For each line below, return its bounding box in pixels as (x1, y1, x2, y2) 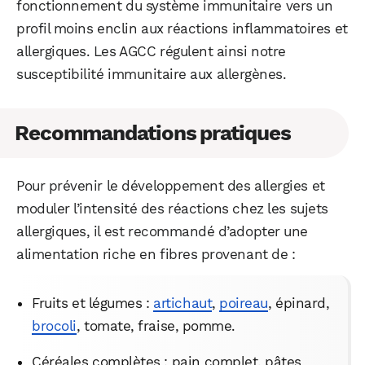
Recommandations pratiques (15, 121, 292, 146)
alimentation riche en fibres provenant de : (16, 246, 296, 263)
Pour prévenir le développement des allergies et (16, 178, 325, 195)
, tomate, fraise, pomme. (76, 318, 235, 335)
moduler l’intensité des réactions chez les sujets (16, 200, 328, 218)
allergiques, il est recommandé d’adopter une (16, 223, 308, 240)
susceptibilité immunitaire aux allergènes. (16, 66, 287, 83)
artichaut (153, 295, 213, 312)
